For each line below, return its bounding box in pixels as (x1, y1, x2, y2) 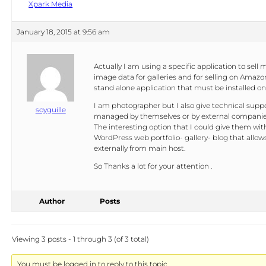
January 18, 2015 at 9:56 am (16, 27, 110, 36)
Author (39, 197, 65, 205)
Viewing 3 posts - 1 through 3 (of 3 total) (11, 235, 149, 243)
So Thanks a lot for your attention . (93, 161, 212, 170)
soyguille (35, 105, 66, 114)
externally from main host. (93, 144, 185, 153)
